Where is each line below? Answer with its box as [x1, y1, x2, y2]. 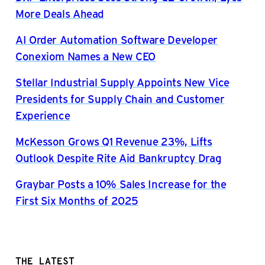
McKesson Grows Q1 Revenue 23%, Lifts [15, 133, 212, 148]
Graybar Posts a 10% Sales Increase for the [15, 176, 227, 191]
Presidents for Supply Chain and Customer [15, 91, 225, 106]
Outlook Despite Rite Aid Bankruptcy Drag [15, 150, 222, 165]
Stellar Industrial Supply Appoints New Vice [15, 74, 230, 89]
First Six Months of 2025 [15, 192, 139, 208]
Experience [15, 107, 70, 122]
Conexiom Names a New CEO [15, 48, 156, 63]
